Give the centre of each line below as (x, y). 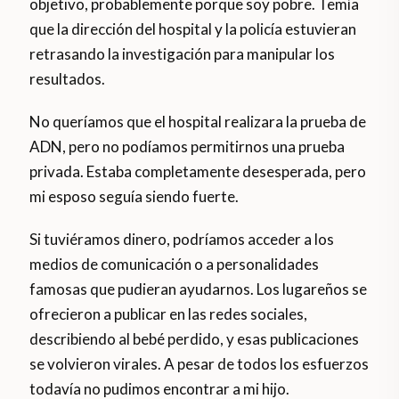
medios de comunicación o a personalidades (175, 265)
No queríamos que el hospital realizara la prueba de (198, 122)
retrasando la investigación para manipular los (183, 54)
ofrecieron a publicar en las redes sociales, (169, 314)
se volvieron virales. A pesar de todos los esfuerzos (199, 364)
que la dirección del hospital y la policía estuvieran (193, 29)
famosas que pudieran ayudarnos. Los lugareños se (199, 289)
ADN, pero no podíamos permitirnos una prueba (187, 147)
